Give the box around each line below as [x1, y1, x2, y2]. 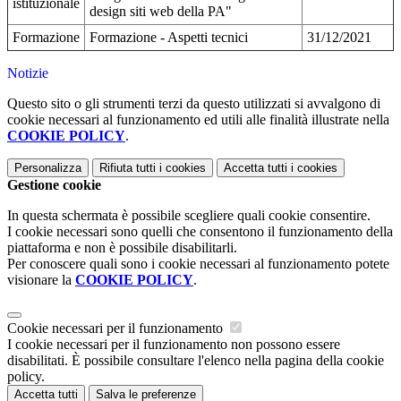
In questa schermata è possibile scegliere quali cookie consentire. [7, 207, 371, 223]
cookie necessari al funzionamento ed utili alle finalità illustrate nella [7, 111, 389, 127]
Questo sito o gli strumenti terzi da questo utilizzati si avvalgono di [7, 95, 380, 111]
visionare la [7, 271, 75, 287]
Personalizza [14, 160, 81, 175]
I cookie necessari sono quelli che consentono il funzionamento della [7, 223, 393, 239]
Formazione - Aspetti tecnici [90, 29, 248, 45]
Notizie [7, 64, 48, 81]
